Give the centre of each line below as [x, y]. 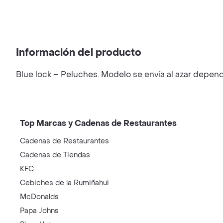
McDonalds [39, 197]
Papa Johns [39, 211]
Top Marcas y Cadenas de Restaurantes [98, 123]
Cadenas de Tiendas [55, 155]
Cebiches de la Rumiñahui [64, 183]
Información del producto [79, 53]
